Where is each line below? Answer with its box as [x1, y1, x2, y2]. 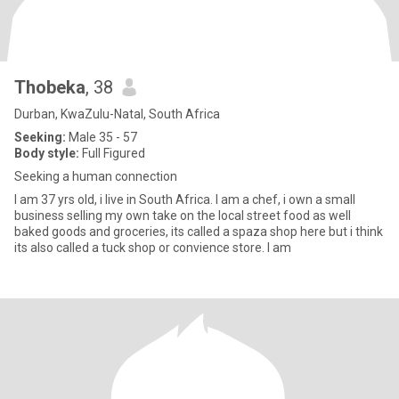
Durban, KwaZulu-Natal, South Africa [14, 107, 220, 121]
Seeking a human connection [14, 169, 177, 183]
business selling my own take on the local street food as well [14, 208, 351, 223]
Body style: [14, 146, 79, 160]
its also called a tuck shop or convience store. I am [14, 240, 291, 255]
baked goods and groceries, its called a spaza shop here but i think [14, 224, 383, 239]
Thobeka [14, 77, 85, 98]
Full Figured [79, 146, 145, 160]
